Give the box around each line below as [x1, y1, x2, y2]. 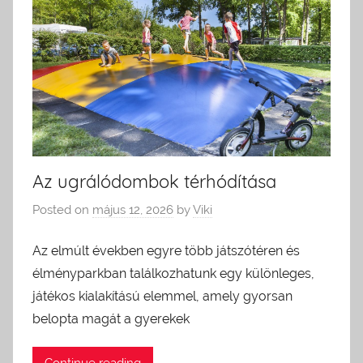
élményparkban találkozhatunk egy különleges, [32, 265, 314, 281]
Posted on [32, 203, 92, 218]
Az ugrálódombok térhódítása [32, 169, 276, 193]
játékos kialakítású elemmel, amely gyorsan [32, 288, 293, 304]
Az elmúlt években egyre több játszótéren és [32, 242, 300, 258]
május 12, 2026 [92, 203, 173, 218]
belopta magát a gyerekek [32, 310, 190, 327]
